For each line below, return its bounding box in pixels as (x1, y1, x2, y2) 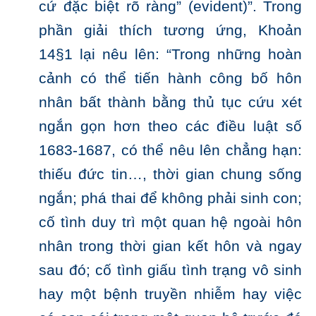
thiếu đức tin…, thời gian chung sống (39, 166, 302, 183)
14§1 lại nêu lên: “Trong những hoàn (39, 46, 302, 63)
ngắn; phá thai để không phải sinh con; (39, 190, 302, 207)
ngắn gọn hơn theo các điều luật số (39, 118, 302, 135)
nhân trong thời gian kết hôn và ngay (39, 238, 302, 255)
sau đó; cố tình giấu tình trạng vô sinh (39, 262, 302, 279)
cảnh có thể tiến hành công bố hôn (39, 70, 302, 87)
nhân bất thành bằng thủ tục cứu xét (39, 94, 302, 111)
